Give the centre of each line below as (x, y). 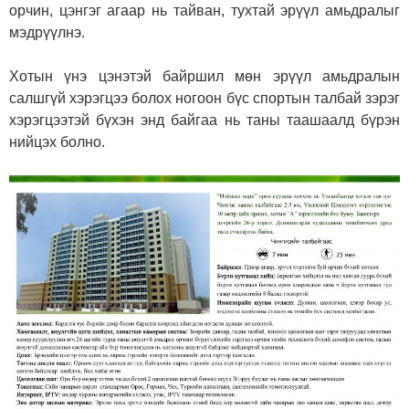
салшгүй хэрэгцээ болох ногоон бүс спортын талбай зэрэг (204, 99)
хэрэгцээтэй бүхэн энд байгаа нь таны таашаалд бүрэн (204, 121)
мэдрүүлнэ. (47, 33)
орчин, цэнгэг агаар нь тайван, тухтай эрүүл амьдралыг (204, 11)
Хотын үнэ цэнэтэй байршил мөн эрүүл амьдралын (204, 77)
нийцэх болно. (57, 142)
